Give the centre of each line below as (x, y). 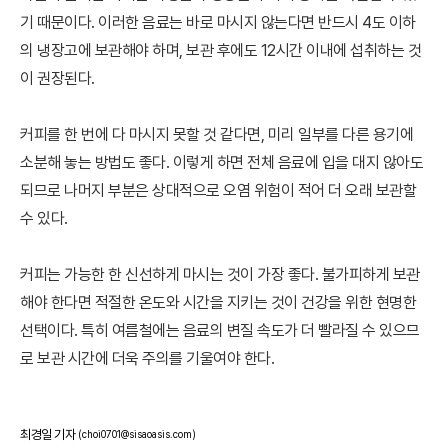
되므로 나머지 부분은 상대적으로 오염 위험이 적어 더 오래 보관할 (218, 190)
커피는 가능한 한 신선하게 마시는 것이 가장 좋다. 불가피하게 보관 (220, 274)
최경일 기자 (47, 434)
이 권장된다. (57, 78)
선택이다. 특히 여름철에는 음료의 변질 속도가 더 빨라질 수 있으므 (220, 330)
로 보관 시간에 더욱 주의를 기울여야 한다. (147, 358)
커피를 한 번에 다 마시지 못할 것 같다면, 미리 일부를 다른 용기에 (216, 134)
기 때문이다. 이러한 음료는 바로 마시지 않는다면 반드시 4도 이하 (218, 22)
